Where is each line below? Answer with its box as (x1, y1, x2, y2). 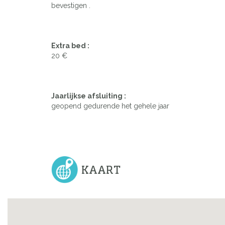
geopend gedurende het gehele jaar (51, 102, 169, 110)
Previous (8, 26, 52, 39)
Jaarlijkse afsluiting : (51, 92, 126, 100)
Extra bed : (51, 42, 89, 50)
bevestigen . (51, 2, 90, 10)
